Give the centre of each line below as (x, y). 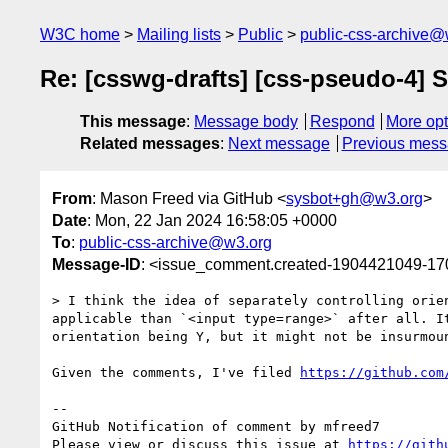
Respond (342, 122)
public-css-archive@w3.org (175, 242)
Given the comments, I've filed (176, 372)
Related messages (150, 144)
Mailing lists (179, 34)
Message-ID (96, 264)
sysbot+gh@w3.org (354, 198)
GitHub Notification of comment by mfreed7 (216, 426)
